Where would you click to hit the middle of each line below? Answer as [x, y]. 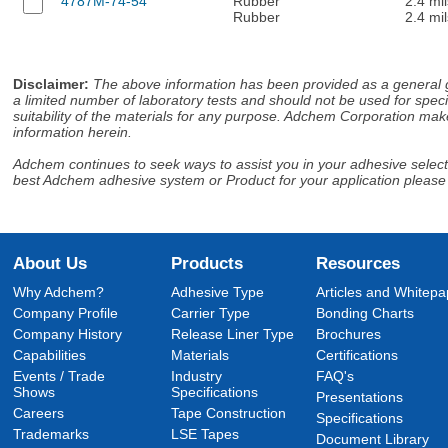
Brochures [349, 334]
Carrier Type [211, 313]
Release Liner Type [233, 334]
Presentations [360, 397]
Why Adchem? [59, 292]
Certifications [357, 355]
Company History [68, 334]
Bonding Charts [365, 313]
